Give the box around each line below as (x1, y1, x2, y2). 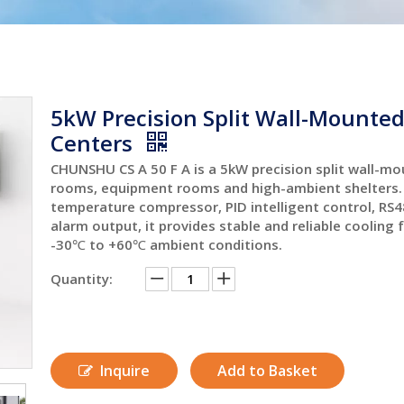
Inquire (100, 361, 150, 381)
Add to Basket (217, 361, 317, 381)
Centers (50, 128, 138, 158)
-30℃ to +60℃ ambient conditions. (50, 235, 282, 253)
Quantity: (50, 270, 113, 288)
